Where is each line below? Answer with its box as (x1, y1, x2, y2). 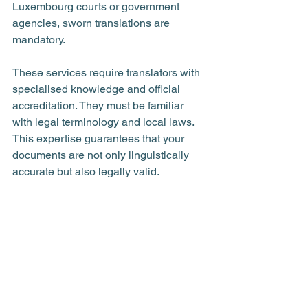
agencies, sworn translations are (12, 16, 173, 30)
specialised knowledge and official (12, 82, 183, 96)
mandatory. (12, 33, 65, 46)
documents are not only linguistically (12, 148, 192, 162)
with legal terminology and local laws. (12, 115, 197, 129)
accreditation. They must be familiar (12, 99, 186, 112)
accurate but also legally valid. (12, 165, 159, 178)
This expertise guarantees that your (12, 132, 187, 145)
